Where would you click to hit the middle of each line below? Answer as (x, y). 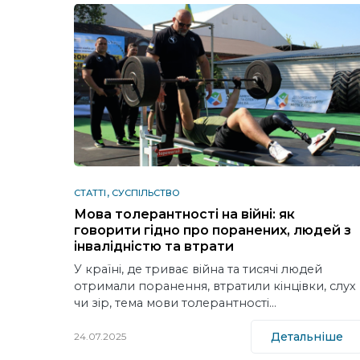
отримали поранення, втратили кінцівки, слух (215, 286)
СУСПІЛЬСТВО (146, 192)
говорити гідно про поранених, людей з (213, 230)
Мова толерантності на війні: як (184, 214)
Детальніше (307, 336)
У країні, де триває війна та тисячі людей (198, 269)
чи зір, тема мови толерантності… (175, 303)
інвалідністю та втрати (154, 246)
